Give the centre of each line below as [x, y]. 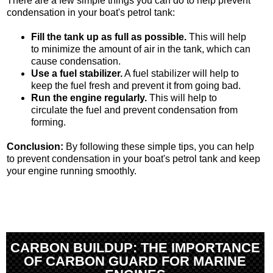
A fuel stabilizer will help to [181, 74]
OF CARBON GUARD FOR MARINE [135, 261]
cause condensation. [76, 62]
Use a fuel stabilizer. [77, 74]
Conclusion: [36, 147]
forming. [48, 122]
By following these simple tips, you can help [160, 147]
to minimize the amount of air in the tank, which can [141, 49]
